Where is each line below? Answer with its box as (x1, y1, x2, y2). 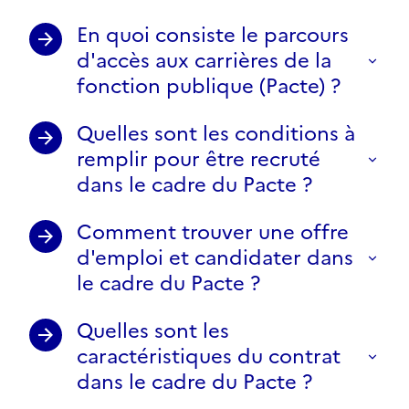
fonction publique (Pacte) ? (77, 70, 341, 101)
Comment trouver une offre (77, 216, 349, 247)
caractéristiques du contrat (77, 341, 341, 372)
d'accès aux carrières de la (77, 45, 331, 76)
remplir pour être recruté (77, 143, 320, 174)
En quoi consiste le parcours (77, 19, 349, 50)
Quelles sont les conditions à (77, 118, 355, 149)
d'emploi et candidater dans (77, 242, 353, 273)
